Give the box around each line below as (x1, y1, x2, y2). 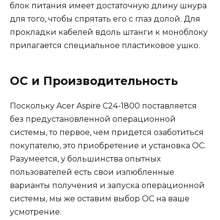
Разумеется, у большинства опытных (10, 154, 161, 164)
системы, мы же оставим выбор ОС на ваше (10, 194, 190, 204)
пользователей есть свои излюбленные (10, 167, 174, 177)
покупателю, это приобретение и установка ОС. (10, 141, 206, 151)
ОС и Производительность (10, 74, 178, 88)
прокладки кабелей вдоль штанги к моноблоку (10, 27, 208, 37)
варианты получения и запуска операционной (10, 181, 205, 191)
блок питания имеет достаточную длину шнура (10, 1, 207, 11)
